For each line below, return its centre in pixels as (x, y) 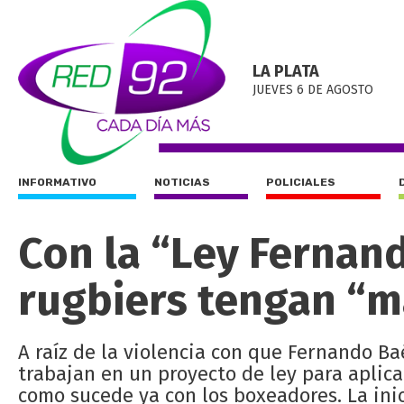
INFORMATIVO (57, 182)
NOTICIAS (182, 182)
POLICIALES (301, 182)
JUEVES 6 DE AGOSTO (313, 90)
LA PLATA (286, 71)
